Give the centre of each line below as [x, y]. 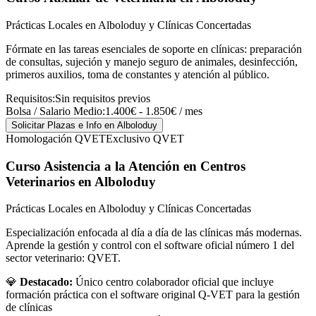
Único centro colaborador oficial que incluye [175, 282]
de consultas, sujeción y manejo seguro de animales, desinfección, [152, 61]
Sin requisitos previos [103, 98]
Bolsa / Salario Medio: [55, 111]
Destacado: [46, 282]
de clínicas [29, 308]
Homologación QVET [56, 138]
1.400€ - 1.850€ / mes [154, 111]
